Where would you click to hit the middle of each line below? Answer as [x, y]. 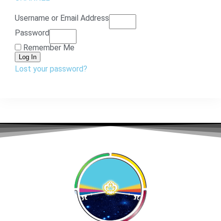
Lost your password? [51, 69]
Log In [28, 57]
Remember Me [48, 48]
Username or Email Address [62, 18]
